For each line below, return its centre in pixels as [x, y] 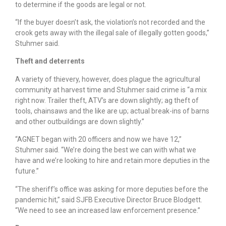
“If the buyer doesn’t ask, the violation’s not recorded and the [110, 22]
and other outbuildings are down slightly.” [80, 121]
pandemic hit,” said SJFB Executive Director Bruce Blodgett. [109, 200]
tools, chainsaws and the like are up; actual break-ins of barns [112, 111]
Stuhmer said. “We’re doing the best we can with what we [106, 150]
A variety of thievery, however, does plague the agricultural [108, 79]
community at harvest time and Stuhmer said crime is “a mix [111, 90]
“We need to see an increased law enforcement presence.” [108, 210]
